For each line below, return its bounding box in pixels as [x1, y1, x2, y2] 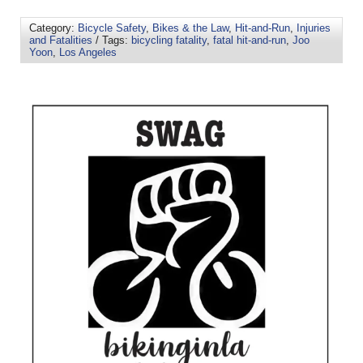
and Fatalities [29, 34, 92, 47]
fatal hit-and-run [213, 34, 286, 47]
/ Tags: [92, 34, 131, 47]
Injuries [297, 22, 331, 35]
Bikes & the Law [152, 22, 228, 35]
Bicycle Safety [78, 22, 146, 35]
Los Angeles [59, 46, 117, 59]
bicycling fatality [131, 34, 207, 47]
